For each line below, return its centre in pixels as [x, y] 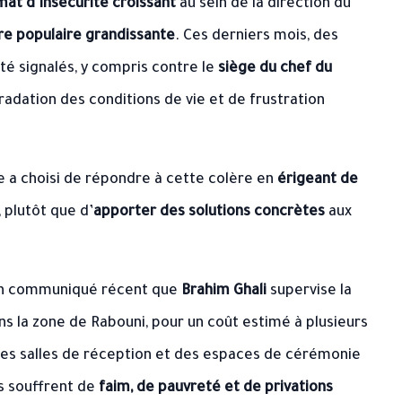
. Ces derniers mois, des [257, 37]
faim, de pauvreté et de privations [216, 389]
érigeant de [318, 180]
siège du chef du [275, 69]
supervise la [309, 292]
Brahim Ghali [224, 292]
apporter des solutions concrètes [209, 213]
